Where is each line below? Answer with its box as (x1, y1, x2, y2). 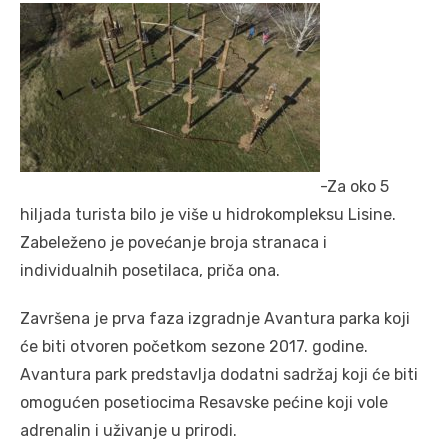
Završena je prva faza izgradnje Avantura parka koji (20, 308, 410, 328)
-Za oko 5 (320, 176, 389, 196)
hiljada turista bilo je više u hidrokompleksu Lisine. (20, 204, 396, 224)
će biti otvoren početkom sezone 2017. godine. (20, 336, 368, 356)
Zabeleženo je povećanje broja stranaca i (20, 232, 327, 252)
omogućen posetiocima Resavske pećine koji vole (20, 392, 388, 412)
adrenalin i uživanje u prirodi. (20, 420, 237, 440)
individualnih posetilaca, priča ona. (20, 260, 280, 280)
